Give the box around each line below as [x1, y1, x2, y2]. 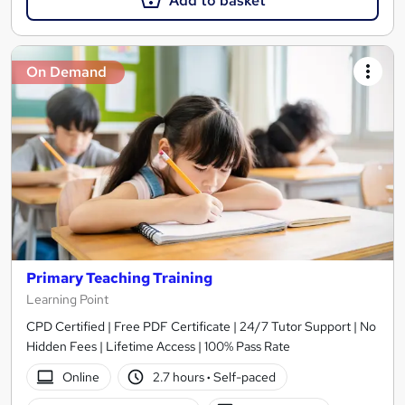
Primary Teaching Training [26, 268, 212, 288]
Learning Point [26, 291, 108, 308]
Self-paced [211, 368, 277, 385]
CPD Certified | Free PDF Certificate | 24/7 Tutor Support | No [26, 318, 376, 335]
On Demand [26, 61, 107, 81]
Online [61, 368, 99, 385]
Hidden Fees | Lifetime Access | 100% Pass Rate [26, 338, 290, 355]
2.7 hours [153, 368, 208, 385]
